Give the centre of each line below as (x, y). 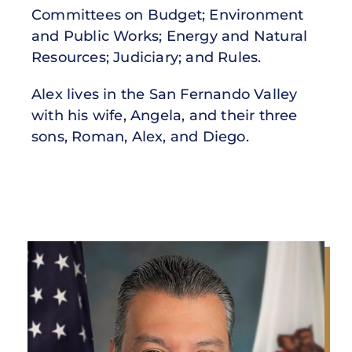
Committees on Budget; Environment (168, 15)
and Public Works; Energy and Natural (170, 36)
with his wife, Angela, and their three (165, 115)
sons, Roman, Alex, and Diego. (140, 136)
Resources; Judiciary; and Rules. (147, 57)
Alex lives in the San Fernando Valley (165, 94)
